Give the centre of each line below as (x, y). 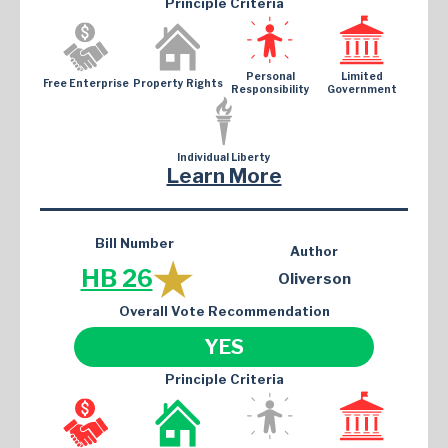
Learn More (224, 176)
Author (314, 251)
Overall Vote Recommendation (224, 311)
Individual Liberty (224, 157)
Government (362, 89)
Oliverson (314, 279)
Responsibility (270, 89)
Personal (270, 76)
